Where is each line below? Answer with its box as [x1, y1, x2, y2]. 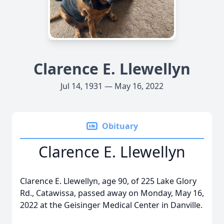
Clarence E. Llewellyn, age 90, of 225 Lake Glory [20, 175, 196, 186]
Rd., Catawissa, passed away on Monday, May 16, [20, 187, 204, 198]
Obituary [102, 120, 138, 131]
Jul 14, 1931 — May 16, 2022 [60, 80, 163, 91]
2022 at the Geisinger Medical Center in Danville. [20, 199, 202, 210]
